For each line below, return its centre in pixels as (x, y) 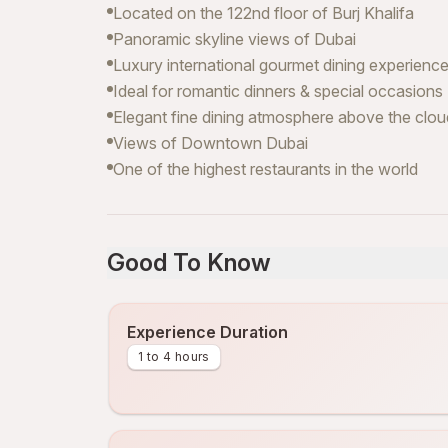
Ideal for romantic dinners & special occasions (278, 91)
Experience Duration (207, 332)
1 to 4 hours (174, 356)
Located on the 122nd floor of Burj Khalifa (263, 13)
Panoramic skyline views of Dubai (234, 39)
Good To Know (189, 262)
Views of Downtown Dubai (210, 143)
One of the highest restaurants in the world (265, 169)
